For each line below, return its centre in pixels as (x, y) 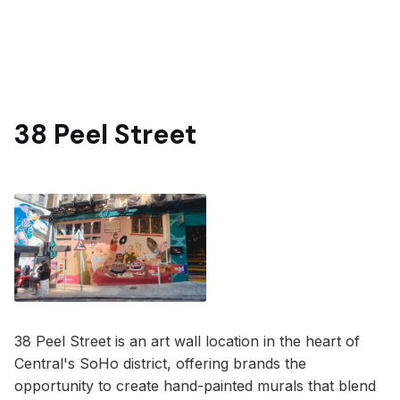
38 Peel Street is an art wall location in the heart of (187, 341)
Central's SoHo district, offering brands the (160, 363)
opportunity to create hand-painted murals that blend (195, 385)
